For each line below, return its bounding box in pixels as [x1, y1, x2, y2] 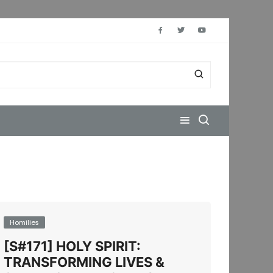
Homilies [10, 218, 39, 227]
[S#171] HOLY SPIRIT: [4, 238, 141, 254]
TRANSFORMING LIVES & [4, 254, 165, 270]
